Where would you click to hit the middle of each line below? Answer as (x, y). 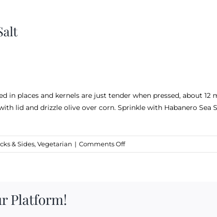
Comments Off (102, 144)
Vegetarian (55, 144)
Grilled (135, 154)
